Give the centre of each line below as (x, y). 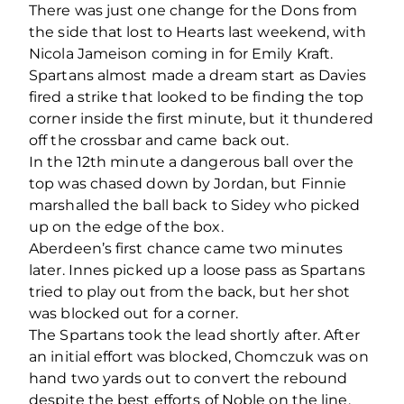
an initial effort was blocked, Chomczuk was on (199, 356)
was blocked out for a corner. (133, 313)
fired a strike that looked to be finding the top (196, 96)
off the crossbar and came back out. (159, 140)
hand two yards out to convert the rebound (188, 378)
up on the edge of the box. (126, 226)
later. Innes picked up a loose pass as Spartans (197, 270)
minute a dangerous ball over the (230, 161)
